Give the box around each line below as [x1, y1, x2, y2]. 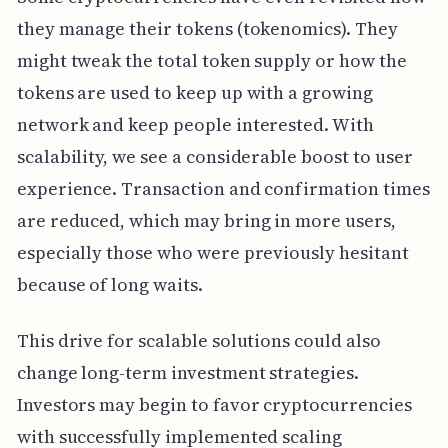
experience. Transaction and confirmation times [16, 175, 430, 201]
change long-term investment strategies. [16, 359, 359, 385]
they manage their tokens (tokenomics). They [16, 15, 398, 41]
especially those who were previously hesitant [16, 239, 409, 265]
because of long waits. [16, 271, 203, 297]
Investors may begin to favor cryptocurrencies [16, 391, 412, 417]
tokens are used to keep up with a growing [16, 79, 373, 105]
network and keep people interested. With [16, 111, 374, 137]
